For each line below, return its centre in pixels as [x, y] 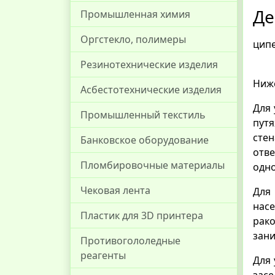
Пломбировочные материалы [153, 165]
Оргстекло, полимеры [133, 39]
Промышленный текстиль [143, 115]
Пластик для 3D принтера [142, 215]
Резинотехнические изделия [149, 64]
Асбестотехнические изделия [151, 90]
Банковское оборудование [145, 140]
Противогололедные [130, 241]
